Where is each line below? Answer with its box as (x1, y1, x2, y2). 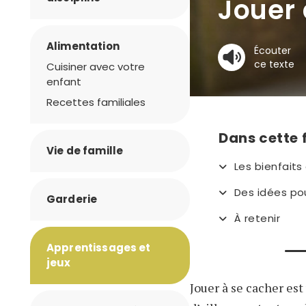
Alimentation (46, 39, 120, 53)
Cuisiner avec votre (46, 59, 145, 74)
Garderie (46, 192, 98, 206)
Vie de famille (46, 143, 124, 158)
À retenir (234, 211, 281, 226)
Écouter (254, 44, 291, 58)
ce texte (254, 57, 294, 72)
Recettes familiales (46, 95, 145, 109)
